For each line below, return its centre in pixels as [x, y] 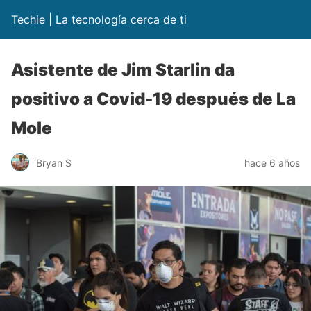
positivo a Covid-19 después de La [153, 99]
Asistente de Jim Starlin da [123, 70]
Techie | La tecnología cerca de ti [99, 19]
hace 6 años [272, 162]
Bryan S [54, 162]
